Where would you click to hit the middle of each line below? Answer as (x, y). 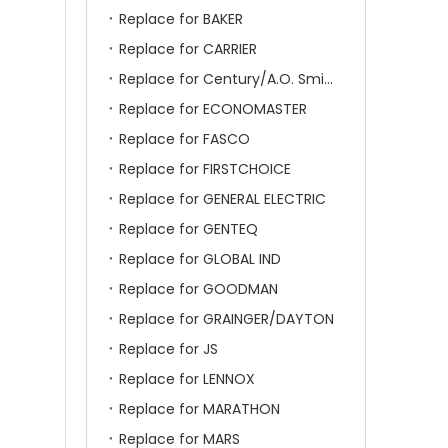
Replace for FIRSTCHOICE (205, 169)
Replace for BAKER (181, 19)
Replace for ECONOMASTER (213, 109)
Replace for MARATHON (199, 409)
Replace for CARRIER (188, 49)
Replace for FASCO (184, 139)
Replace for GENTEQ (188, 229)
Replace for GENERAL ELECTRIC (222, 199)
